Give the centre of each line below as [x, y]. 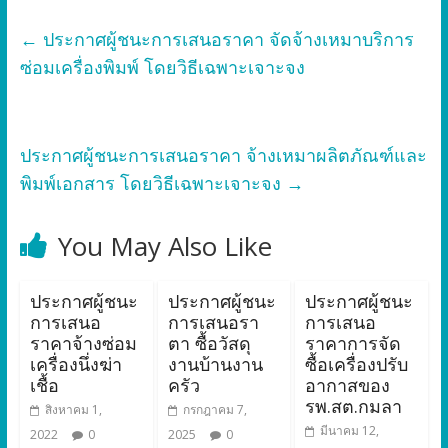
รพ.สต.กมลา [354, 406]
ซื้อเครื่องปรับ [357, 364]
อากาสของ [348, 385]
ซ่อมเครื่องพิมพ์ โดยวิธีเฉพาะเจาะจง [162, 67]
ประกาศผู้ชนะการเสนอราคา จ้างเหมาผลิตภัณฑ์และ [223, 155]
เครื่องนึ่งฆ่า [75, 364]
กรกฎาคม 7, [214, 410]
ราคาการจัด [353, 343]
